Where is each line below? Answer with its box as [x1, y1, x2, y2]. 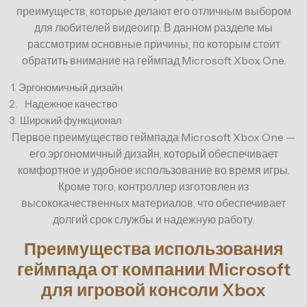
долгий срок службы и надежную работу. [52, 212, 255, 227]
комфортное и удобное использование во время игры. [17, 163, 290, 177]
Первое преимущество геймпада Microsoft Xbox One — [12, 130, 295, 145]
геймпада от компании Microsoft [16, 259, 291, 280]
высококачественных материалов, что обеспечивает [21, 196, 286, 210]
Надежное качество [24, 97, 117, 111]
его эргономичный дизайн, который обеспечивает [29, 147, 278, 161]
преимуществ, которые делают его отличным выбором [16, 4, 291, 19]
